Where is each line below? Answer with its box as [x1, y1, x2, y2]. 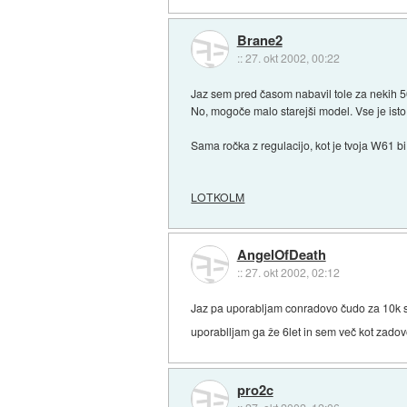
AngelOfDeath [236, 244, 326, 265]
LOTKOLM [191, 188, 245, 204]
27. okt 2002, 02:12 [244, 264, 340, 281]
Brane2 [236, 30, 283, 51]
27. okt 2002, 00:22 [244, 50, 340, 66]
